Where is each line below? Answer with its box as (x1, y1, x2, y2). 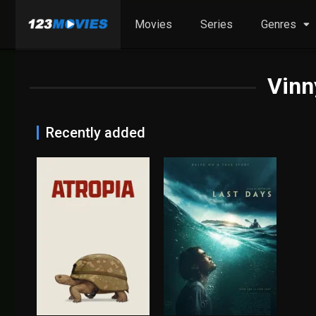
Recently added (46, 124, 145, 141)
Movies (135, 18, 172, 31)
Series (200, 18, 233, 31)
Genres (261, 18, 296, 31)
